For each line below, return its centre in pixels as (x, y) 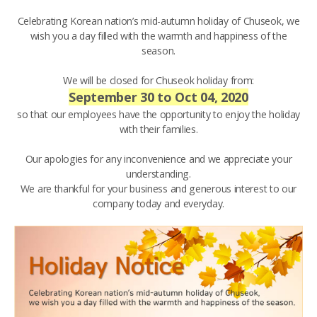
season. (158, 51)
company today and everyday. (158, 203)
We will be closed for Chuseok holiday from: (158, 80)
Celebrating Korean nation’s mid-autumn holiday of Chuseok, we (158, 21)
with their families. (158, 129)
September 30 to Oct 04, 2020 (158, 97)
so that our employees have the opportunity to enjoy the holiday (158, 114)
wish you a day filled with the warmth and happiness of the (158, 36)
